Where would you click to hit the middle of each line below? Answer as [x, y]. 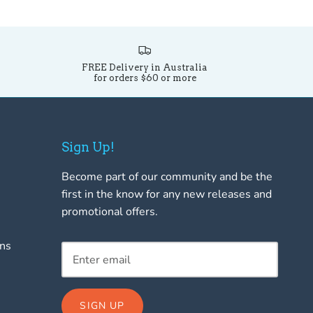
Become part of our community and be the [167, 177]
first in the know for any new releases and [166, 195]
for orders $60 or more [145, 78]
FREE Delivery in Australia [145, 68]
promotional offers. [109, 212]
